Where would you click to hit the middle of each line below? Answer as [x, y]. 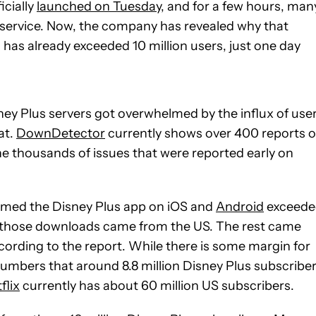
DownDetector [61, 133]
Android [240, 206]
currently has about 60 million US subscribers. [157, 285]
